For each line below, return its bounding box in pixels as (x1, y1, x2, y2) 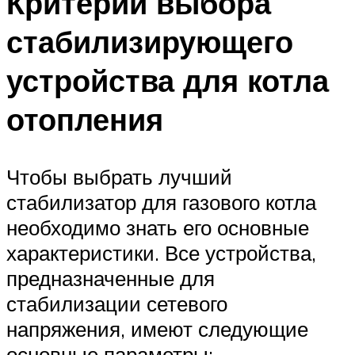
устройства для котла (6, 60, 329, 100)
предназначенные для (6, 265, 215, 291)
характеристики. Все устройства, (6, 239, 316, 265)
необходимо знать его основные (6, 214, 309, 240)
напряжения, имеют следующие (6, 315, 308, 342)
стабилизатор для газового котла (6, 189, 316, 215)
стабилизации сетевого (6, 290, 227, 316)
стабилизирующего (6, 21, 293, 61)
